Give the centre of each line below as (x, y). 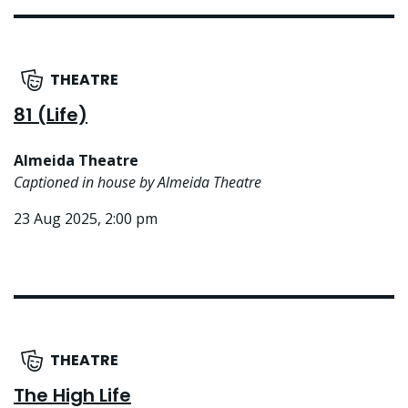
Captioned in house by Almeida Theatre (138, 183)
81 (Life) (51, 115)
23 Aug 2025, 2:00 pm (86, 219)
